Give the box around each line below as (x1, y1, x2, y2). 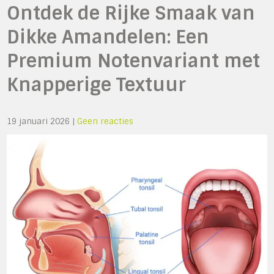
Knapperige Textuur (7, 73, 187, 97)
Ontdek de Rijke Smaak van (7, 1, 256, 25)
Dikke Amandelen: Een (7, 25, 210, 49)
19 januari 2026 (7, 116, 70, 127)
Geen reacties (77, 116, 134, 127)
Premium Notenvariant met (7, 49, 261, 73)
